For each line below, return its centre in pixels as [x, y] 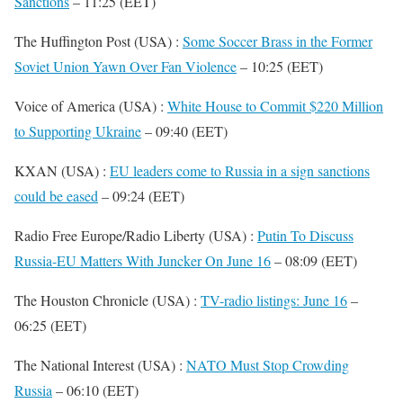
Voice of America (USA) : [91, 106]
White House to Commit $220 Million [275, 106]
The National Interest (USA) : [100, 365]
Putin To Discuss [305, 235]
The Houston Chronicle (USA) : [107, 300]
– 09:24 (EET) [141, 196]
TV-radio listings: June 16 [274, 300]
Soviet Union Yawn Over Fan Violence [125, 66]
